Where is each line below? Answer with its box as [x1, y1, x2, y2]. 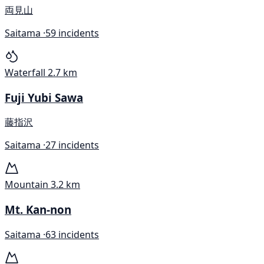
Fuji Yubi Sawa [5, 90, 83, 105]
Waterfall [5, 65, 45, 79]
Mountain [5, 178, 48, 192]
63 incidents [45, 227, 99, 241]
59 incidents [45, 26, 99, 39]
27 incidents [45, 138, 99, 152]
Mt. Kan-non [5, 202, 71, 217]
